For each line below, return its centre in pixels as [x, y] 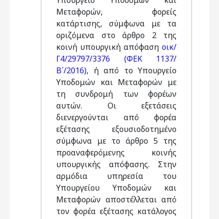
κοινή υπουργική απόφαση [109, 47]
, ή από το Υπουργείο [131, 70]
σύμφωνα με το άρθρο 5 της [116, 141]
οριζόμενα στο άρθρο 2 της [116, 35]
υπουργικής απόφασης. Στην [116, 164]
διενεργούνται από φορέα [116, 117]
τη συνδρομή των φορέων [116, 94]
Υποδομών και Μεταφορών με [116, 82]
